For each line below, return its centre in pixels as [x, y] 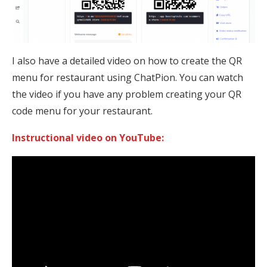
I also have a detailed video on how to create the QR [127, 61]
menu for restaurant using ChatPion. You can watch [128, 78]
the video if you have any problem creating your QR [127, 94]
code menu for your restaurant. [82, 111]
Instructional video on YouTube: [88, 138]
